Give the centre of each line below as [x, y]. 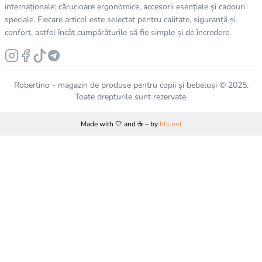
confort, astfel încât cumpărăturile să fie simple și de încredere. [118, 33]
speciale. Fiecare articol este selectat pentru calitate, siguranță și [120, 20]
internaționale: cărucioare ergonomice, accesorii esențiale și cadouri [125, 7]
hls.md [170, 124]
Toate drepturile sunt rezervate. [131, 97]
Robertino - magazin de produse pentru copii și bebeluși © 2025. [131, 85]
